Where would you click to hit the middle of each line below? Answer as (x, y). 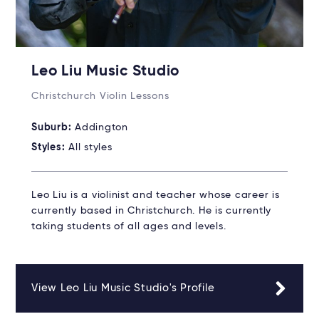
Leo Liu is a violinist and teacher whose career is (156, 195)
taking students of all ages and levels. (129, 227)
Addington (101, 128)
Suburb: (53, 128)
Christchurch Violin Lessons (100, 96)
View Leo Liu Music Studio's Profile (123, 288)
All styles (90, 148)
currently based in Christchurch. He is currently (151, 211)
